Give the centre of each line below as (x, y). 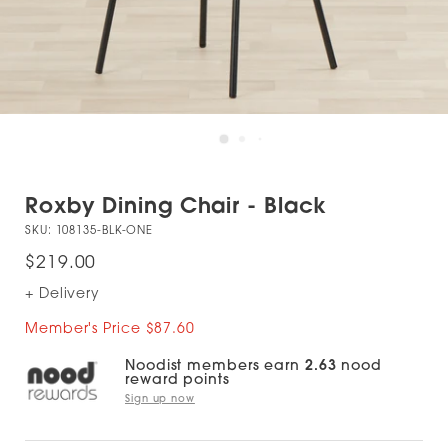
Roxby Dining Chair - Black (176, 207)
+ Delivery (62, 294)
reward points (177, 380)
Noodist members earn (215, 366)
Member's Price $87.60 (110, 329)
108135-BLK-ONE (104, 231)
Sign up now (160, 399)
